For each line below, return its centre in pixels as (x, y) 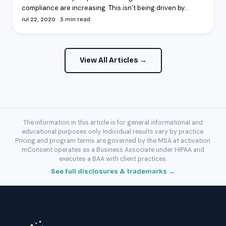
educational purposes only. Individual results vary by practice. (113, 131)
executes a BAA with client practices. (113, 159)
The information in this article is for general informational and (113, 122)
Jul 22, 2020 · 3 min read (56, 19)
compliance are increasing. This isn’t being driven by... (105, 8)
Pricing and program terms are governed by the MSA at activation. (113, 140)
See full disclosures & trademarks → (113, 171)
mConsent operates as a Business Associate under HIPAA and (113, 150)
